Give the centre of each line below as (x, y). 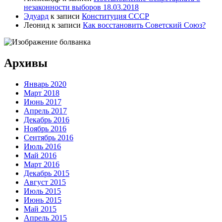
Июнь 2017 (43, 102)
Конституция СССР (115, 16)
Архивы (26, 63)
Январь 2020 (45, 84)
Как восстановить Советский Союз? (144, 25)
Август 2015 (45, 182)
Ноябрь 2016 (45, 129)
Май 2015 (40, 209)
